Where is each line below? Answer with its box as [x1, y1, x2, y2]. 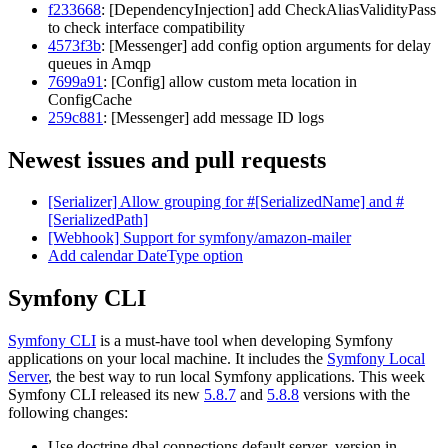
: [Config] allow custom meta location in [103, 72, 357, 90]
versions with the [299, 386, 410, 404]
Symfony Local [327, 350, 425, 368]
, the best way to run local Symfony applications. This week [48, 368, 425, 386]
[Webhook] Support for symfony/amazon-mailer [48, 229, 351, 247]
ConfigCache [48, 90, 132, 108]
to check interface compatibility [48, 18, 245, 36]
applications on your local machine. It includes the [8, 350, 327, 368]
